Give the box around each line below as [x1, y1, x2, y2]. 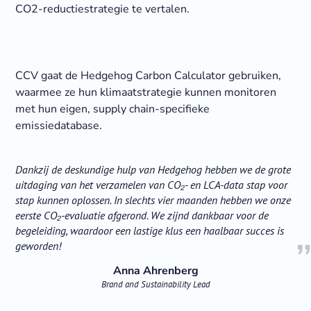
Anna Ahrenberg [112, 263, 199, 279]
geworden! [15, 239, 61, 253]
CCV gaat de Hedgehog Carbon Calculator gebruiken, [15, 68, 281, 84]
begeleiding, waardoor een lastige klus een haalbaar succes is [15, 224, 284, 238]
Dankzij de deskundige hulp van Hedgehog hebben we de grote [15, 162, 291, 177]
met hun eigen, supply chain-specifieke [15, 101, 210, 117]
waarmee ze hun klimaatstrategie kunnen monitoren [15, 85, 276, 101]
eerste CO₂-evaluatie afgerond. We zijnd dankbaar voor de [15, 208, 269, 223]
